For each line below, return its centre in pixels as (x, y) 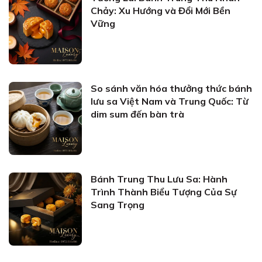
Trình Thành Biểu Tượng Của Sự (164, 192)
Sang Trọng (118, 205)
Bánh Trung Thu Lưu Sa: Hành (159, 179)
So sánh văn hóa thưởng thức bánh (171, 88)
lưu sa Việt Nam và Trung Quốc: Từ (170, 101)
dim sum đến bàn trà (137, 114)
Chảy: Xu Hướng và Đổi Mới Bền (161, 11)
